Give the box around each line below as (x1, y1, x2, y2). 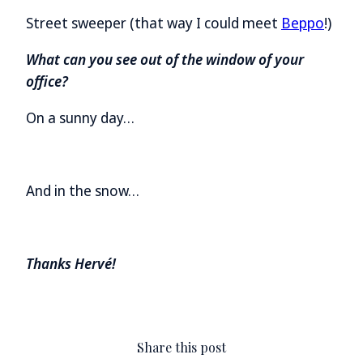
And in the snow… (26, 181, 139, 201)
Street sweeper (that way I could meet (26, 13, 281, 33)
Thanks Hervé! (26, 254, 119, 274)
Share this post (137, 339, 226, 357)
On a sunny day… (26, 108, 135, 128)
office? (26, 71, 71, 92)
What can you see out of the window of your (26, 49, 304, 70)
